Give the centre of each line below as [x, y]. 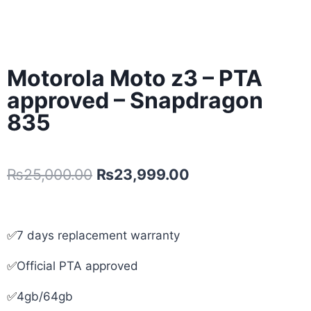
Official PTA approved [77, 266]
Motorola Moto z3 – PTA [135, 78]
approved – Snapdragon [135, 100]
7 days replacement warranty [98, 236]
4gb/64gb [45, 297]
